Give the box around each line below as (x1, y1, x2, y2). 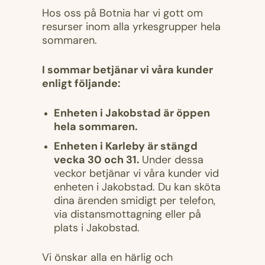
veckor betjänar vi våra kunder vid (54, 169, 219, 180)
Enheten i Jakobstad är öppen (54, 108, 210, 119)
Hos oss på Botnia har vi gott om (42, 8, 203, 20)
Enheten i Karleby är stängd (54, 141, 198, 153)
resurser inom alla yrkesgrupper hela (42, 22, 221, 33)
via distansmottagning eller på (54, 209, 201, 221)
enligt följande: (42, 79, 121, 90)
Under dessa (142, 155, 203, 166)
